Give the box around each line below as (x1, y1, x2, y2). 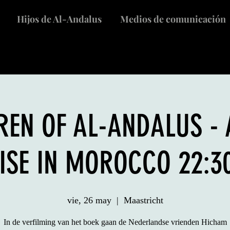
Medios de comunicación (120, 13, 226, 25)
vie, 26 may (67, 195, 111, 205)
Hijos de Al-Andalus (16, 13, 102, 25)
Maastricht (123, 195, 163, 205)
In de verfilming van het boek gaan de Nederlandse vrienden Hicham (3, 218, 227, 226)
